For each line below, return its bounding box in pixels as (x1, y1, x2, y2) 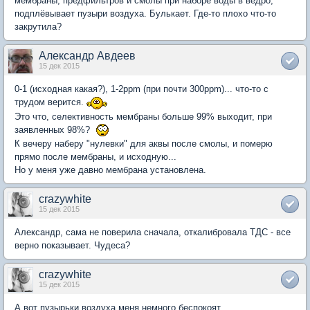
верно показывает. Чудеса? (15, 240, 130, 251)
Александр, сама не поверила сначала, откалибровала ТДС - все (15, 227, 291, 238)
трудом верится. (15, 97, 86, 107)
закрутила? (15, 21, 62, 32)
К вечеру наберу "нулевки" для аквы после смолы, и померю (15, 138, 273, 149)
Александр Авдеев (39, 50, 136, 62)
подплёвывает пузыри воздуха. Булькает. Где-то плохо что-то (15, 8, 276, 19)
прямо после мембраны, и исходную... (15, 152, 176, 163)
